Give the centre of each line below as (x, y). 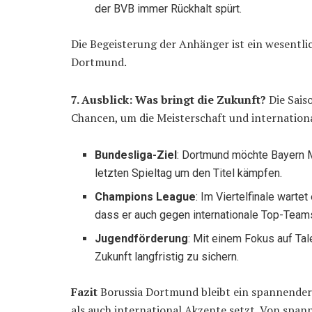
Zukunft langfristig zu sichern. (167, 257)
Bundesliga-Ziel (136, 155)
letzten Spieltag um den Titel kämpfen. (189, 173)
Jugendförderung (142, 239)
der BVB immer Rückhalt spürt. (169, 9)
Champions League (146, 197)
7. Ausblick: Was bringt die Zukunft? (169, 100)
